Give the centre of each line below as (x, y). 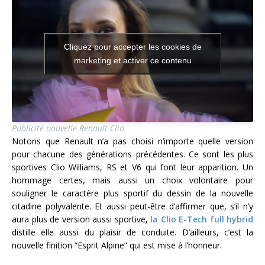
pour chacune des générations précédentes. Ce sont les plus (132, 154)
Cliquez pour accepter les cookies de (132, 47)
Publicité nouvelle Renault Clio (68, 128)
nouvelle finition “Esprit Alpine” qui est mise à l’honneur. (118, 245)
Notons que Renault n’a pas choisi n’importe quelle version (132, 141)
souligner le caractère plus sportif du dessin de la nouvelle (132, 193)
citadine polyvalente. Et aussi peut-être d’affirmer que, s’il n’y (132, 206)
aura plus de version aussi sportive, (81, 219)
